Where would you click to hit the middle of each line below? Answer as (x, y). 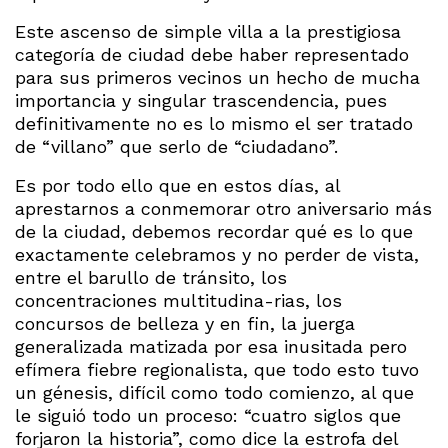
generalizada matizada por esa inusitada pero (211, 346)
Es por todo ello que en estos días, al (177, 185)
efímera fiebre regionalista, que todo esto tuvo (217, 369)
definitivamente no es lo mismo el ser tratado (214, 123)
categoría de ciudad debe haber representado (212, 54)
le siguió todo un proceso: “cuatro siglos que (208, 415)
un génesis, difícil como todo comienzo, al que (214, 392)
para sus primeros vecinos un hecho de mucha (217, 77)
